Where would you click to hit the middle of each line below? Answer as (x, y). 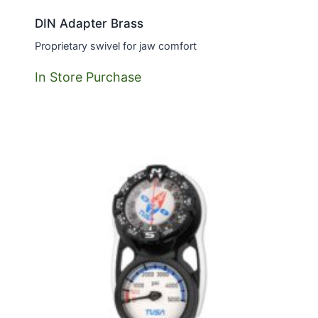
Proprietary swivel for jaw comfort (115, 46)
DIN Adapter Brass (89, 24)
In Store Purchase (88, 77)
